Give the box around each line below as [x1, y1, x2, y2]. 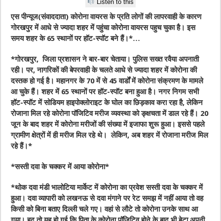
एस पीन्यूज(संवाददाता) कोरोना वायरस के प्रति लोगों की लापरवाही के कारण [11, 12, 202, 22]
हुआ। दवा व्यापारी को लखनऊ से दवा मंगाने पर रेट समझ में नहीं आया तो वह [11, 194, 204, 203]
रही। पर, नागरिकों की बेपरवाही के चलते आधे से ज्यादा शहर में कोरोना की [11, 66, 197, 75]
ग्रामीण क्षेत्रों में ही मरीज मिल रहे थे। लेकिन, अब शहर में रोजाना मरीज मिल [11, 131, 209, 140]
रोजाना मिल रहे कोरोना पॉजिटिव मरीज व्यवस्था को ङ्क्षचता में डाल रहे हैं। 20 [11, 109, 209, 118]
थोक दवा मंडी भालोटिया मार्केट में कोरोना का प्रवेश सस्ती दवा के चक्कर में [15, 183, 203, 192]
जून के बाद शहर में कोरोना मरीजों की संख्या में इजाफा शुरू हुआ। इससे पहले [11, 120, 205, 129]
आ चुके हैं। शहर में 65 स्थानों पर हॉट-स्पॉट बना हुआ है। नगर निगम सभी [11, 87, 199, 97]
